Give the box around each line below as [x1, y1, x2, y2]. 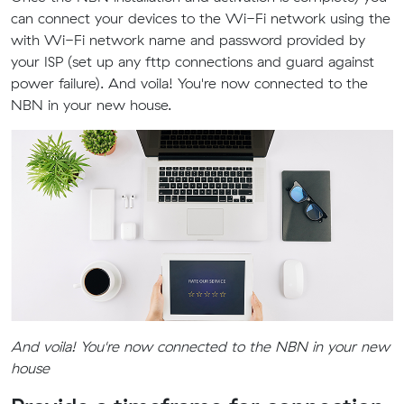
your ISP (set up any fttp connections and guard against [11, 52, 374, 70]
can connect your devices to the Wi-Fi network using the [11, 9, 390, 27]
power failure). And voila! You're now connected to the [11, 74, 368, 92]
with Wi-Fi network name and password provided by [11, 31, 365, 49]
